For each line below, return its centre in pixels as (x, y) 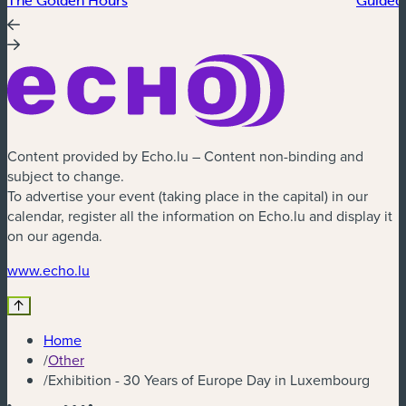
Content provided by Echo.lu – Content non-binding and (185, 156)
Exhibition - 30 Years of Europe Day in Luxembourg (209, 380)
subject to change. (66, 176)
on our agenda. (55, 236)
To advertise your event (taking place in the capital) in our (188, 196)
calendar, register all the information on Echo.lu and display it (200, 216)
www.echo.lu (48, 271)
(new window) (133, 270)
